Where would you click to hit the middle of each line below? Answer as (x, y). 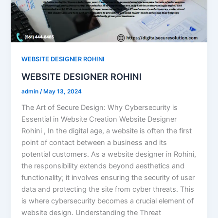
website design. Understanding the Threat (91, 212)
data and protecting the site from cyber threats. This (108, 189)
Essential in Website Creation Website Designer (99, 119)
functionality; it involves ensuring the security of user (108, 177)
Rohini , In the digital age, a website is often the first (107, 131)
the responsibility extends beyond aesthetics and (103, 166)
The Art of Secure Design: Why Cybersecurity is (100, 107)
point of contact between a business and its (94, 142)
